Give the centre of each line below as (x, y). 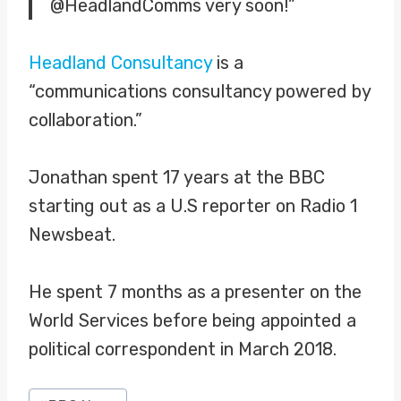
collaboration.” (85, 120)
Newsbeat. (72, 235)
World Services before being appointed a (192, 320)
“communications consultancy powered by (200, 91)
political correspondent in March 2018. (183, 349)
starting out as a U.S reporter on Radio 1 (193, 206)
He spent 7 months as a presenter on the (195, 292)
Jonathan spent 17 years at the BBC (177, 177)
